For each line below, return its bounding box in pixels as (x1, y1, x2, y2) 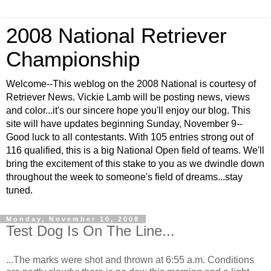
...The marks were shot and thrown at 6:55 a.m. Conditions (6, 254, 254, 265)
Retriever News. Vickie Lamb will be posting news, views (6, 92, 250, 102)
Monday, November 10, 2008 (6, 215, 140, 223)
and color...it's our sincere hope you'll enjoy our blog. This (6, 105, 250, 116)
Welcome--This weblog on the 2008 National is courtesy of (6, 79, 256, 89)
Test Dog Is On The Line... (6, 223, 175, 239)
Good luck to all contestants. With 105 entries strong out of (6, 132, 253, 142)
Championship (6, 48, 140, 71)
